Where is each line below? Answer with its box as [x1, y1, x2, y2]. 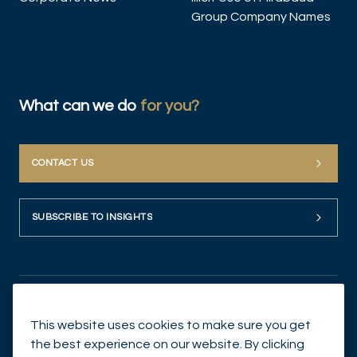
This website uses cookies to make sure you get [30, 319, 311, 331]
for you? [140, 98, 199, 115]
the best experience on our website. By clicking [30, 338, 304, 351]
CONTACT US [32, 158, 94, 169]
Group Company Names [191, 10, 331, 24]
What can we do [19, 98, 140, 115]
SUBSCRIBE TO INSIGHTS [32, 212, 153, 223]
